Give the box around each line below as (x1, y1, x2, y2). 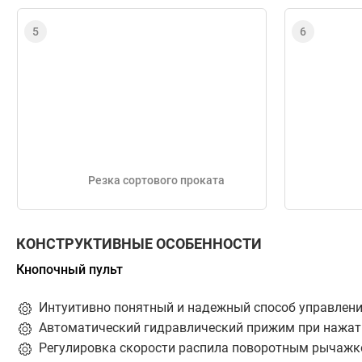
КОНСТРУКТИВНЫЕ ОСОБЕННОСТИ (16, 235, 262, 253)
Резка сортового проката (88, 174, 225, 187)
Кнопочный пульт (16, 262, 123, 278)
